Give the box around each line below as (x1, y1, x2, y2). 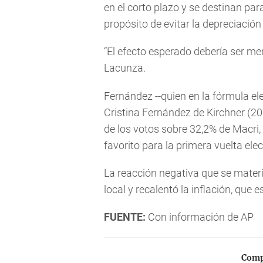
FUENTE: (104, 210, 146, 223)
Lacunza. (104, 62, 146, 75)
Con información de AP (146, 210, 254, 223)
